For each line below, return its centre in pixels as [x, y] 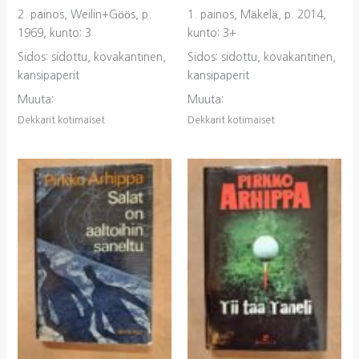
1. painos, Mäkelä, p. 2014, [257, 14]
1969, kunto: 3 [54, 32]
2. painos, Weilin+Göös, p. [84, 14]
